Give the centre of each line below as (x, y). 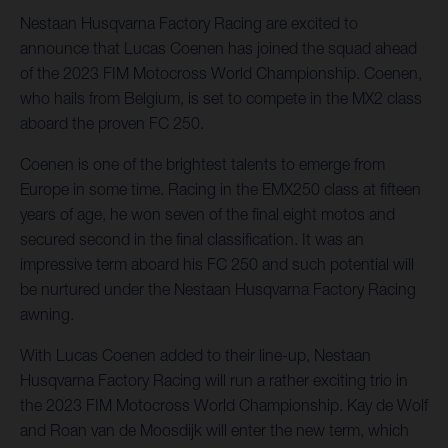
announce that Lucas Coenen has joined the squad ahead (218, 48)
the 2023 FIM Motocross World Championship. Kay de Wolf (224, 405)
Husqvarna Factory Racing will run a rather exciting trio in (214, 380)
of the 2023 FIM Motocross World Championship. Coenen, (221, 73)
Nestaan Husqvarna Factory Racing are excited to (189, 23)
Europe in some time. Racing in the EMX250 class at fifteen (220, 189)
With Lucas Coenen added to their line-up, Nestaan (195, 355)
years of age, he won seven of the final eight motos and (207, 214)
